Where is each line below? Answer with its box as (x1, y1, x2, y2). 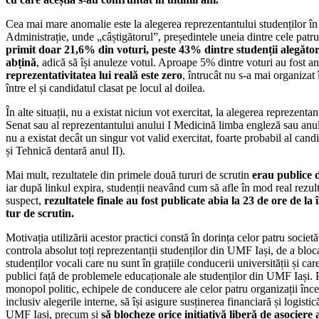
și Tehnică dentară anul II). (6, 145, 125, 157)
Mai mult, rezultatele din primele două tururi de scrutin (6, 169, 252, 182)
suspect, (6, 194, 44, 207)
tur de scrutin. (6, 207, 74, 220)
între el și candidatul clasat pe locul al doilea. (6, 82, 205, 95)
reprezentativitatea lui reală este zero (6, 69, 182, 82)
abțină (6, 56, 36, 69)
